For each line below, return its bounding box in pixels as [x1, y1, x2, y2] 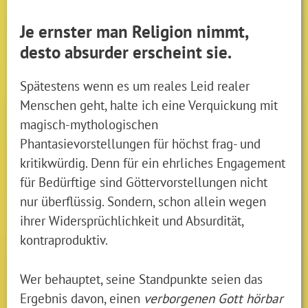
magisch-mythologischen [20, 115, 159, 133]
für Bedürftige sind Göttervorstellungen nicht [20, 173, 268, 191]
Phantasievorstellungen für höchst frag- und [20, 135, 261, 153]
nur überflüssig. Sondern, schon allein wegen [20, 192, 267, 210]
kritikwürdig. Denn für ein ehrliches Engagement [20, 154, 286, 172]
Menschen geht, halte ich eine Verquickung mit [20, 96, 278, 114]
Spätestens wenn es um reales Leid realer [20, 77, 250, 95]
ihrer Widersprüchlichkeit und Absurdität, [20, 212, 244, 230]
